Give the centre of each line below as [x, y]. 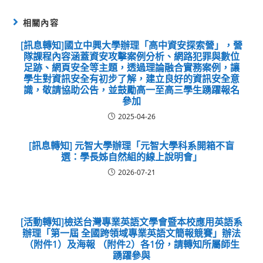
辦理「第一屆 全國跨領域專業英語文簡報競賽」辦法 [131, 233]
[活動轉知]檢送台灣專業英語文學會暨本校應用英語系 [131, 222]
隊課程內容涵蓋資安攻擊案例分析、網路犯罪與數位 [131, 56]
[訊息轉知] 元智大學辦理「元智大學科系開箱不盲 [131, 145]
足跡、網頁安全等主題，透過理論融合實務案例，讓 [131, 67]
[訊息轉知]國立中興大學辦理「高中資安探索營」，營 [131, 45]
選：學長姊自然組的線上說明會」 [131, 156]
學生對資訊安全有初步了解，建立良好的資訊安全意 [131, 78]
